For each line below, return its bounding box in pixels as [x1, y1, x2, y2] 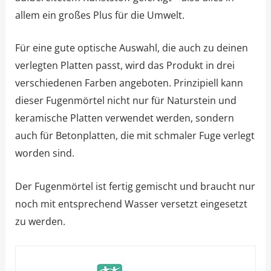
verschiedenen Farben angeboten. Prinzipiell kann [15, 76, 243, 90]
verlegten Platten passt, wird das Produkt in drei [15, 59, 235, 73]
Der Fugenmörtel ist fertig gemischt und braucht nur [15, 179, 255, 193]
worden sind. [15, 146, 74, 160]
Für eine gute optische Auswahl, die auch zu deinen [15, 41, 248, 55]
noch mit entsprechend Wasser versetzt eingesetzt [15, 197, 247, 211]
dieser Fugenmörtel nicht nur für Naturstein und [15, 94, 237, 108]
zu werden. [15, 214, 65, 228]
